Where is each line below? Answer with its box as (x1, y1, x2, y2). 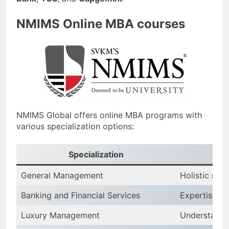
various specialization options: (16, 121, 134, 132)
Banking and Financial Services (21, 190, 140, 201)
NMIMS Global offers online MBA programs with (16, 110, 202, 121)
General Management (21, 170, 103, 181)
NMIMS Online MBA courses (16, 16, 185, 31)
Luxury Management (21, 210, 100, 221)
